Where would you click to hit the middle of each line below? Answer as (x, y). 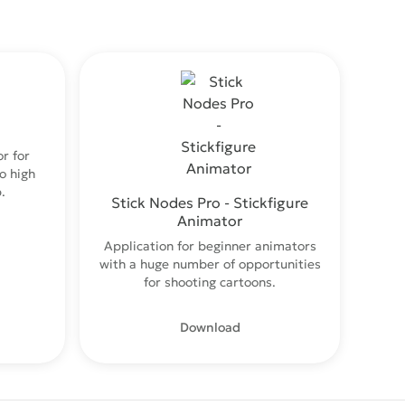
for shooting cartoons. (210, 282)
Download (210, 327)
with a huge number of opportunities (210, 264)
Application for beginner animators (210, 246)
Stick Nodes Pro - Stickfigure (210, 202)
